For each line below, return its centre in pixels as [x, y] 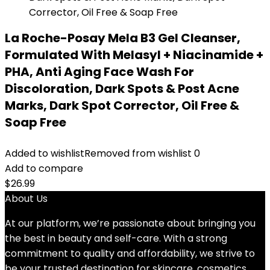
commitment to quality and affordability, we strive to [130, 253]
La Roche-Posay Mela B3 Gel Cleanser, [123, 38]
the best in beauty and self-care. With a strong [116, 238]
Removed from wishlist [138, 153]
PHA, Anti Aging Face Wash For [99, 72]
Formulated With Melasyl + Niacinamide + [134, 55]
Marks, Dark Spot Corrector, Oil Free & [122, 105]
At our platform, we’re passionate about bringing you [130, 223]
